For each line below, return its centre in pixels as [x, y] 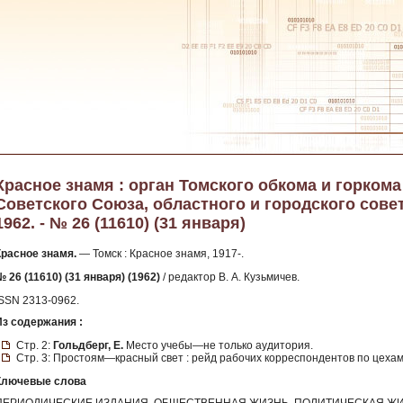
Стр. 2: [35, 345]
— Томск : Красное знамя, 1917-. [160, 254]
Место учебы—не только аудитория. [218, 345]
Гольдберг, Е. [88, 345]
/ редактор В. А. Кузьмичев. [230, 277]
